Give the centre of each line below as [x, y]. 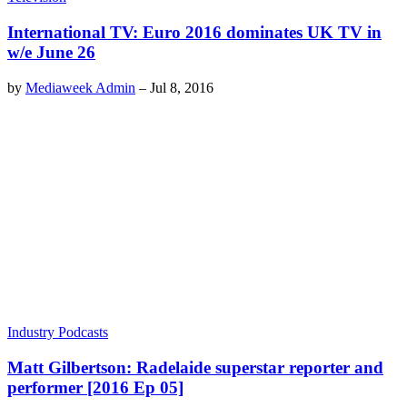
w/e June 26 [51, 52]
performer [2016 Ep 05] [95, 387]
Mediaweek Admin [80, 87]
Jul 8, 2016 [182, 87]
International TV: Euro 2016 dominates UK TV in [194, 32]
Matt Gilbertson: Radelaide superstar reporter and [195, 367]
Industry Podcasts [58, 333]
